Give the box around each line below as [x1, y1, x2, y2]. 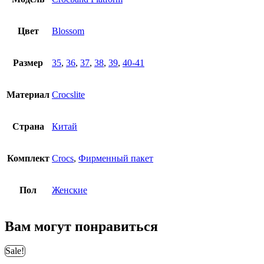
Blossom [52, 25, 84, 36]
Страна [12, 121, 44, 131]
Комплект [6, 153, 49, 163]
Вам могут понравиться [5, 218, 158, 234]
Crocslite [52, 89, 85, 100]
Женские [52, 184, 87, 195]
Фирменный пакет [78, 153, 153, 163]
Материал [6, 89, 49, 100]
